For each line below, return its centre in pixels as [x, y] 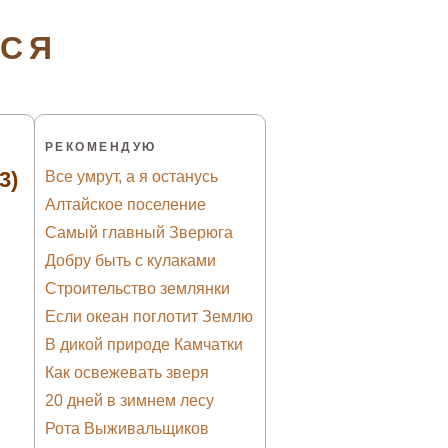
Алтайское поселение [125, 205]
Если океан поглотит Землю [149, 317]
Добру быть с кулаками [130, 261]
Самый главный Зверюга [139, 233]
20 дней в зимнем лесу [129, 401]
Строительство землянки [137, 289]
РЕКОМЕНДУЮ [101, 146]
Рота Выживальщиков [127, 429]
